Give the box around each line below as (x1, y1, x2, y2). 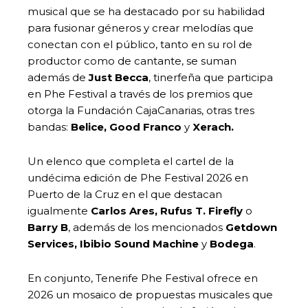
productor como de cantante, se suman (27, 54, 236, 67)
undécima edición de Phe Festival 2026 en (27, 170, 248, 184)
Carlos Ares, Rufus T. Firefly (91, 203, 243, 217)
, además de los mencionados (68, 220, 225, 234)
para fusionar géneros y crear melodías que (27, 21, 254, 34)
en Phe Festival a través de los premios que (27, 87, 253, 100)
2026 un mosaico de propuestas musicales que (27, 287, 273, 301)
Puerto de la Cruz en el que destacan (27, 187, 222, 201)
